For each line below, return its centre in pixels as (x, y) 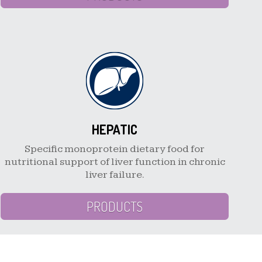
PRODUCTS (115, 207)
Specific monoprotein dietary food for (115, 149)
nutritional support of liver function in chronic (115, 162)
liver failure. (115, 175)
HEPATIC (115, 130)
